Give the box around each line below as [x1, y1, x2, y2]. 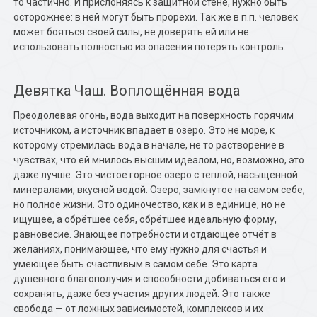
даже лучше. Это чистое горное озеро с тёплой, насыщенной [13, 169, 299, 180]
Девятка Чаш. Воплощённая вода [13, 82, 241, 99]
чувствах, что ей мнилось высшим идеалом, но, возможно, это [13, 154, 305, 166]
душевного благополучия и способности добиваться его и [13, 273, 287, 284]
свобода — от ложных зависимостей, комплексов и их [13, 303, 264, 314]
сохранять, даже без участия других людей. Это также [13, 288, 271, 299]
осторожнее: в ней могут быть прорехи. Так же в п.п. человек [13, 11, 299, 23]
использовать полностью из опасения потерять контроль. [13, 41, 287, 52]
